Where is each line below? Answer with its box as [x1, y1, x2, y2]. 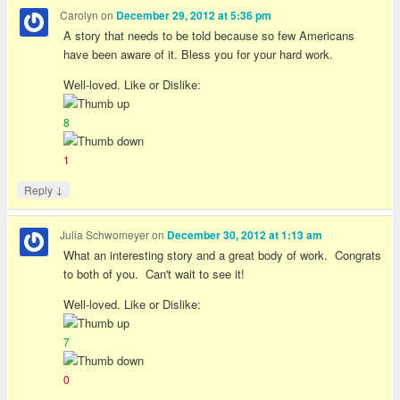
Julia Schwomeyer [60, 226, 150, 242]
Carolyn [60, 6, 99, 22]
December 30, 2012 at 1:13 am [167, 227, 323, 243]
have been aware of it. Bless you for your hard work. [63, 46, 334, 63]
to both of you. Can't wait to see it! [63, 265, 246, 283]
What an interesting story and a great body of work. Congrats [63, 246, 382, 264]
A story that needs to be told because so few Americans [63, 27, 355, 45]
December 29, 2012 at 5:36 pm [116, 7, 272, 23]
